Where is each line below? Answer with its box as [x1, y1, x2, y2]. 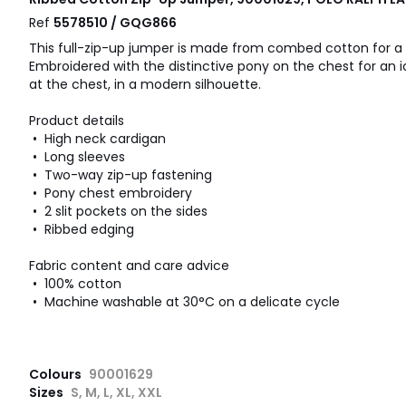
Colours [29, 365, 84, 384]
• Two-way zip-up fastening [29, 166, 212, 185]
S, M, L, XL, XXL [71, 383, 162, 402]
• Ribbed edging [29, 220, 134, 239]
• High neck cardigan [29, 130, 166, 149]
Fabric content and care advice [29, 256, 229, 275]
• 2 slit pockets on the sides [29, 202, 208, 221]
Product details [29, 111, 124, 130]
